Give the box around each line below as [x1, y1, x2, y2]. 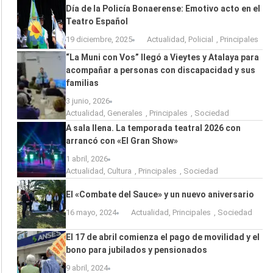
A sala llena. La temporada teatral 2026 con [66, 122, 241, 133]
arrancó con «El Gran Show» [66, 135, 178, 146]
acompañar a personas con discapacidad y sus [66, 65, 255, 75]
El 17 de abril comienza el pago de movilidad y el [66, 232, 260, 242]
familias [66, 77, 99, 88]
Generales [107, 108, 143, 118]
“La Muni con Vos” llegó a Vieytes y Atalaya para [66, 52, 259, 62]
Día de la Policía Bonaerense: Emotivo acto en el [66, 3, 260, 13]
